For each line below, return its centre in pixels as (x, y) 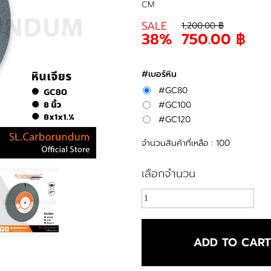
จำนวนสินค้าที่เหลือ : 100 (186, 143)
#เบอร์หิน (159, 74)
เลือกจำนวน (169, 173)
